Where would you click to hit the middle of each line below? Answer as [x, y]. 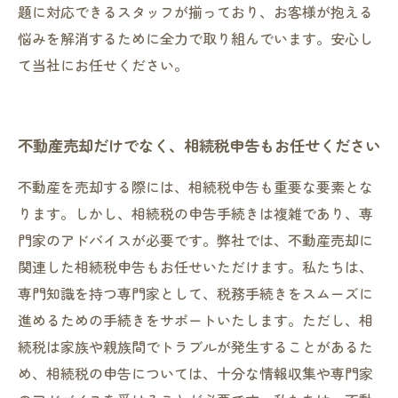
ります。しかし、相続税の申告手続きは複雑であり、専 [195, 213]
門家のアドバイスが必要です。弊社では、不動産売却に [195, 240]
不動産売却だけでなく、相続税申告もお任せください [199, 145]
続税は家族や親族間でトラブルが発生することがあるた [195, 346]
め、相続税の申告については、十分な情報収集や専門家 [195, 373]
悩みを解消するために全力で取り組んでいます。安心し [195, 38]
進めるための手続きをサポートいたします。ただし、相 [195, 320]
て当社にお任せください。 [103, 65]
